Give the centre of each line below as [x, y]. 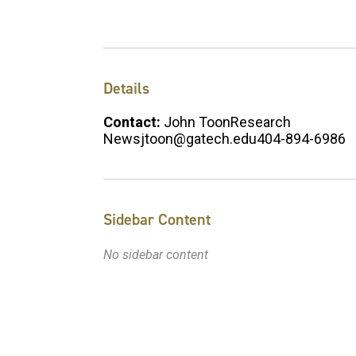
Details [126, 88]
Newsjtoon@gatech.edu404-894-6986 [224, 138]
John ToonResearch [227, 122]
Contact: [133, 122]
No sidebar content [156, 254]
